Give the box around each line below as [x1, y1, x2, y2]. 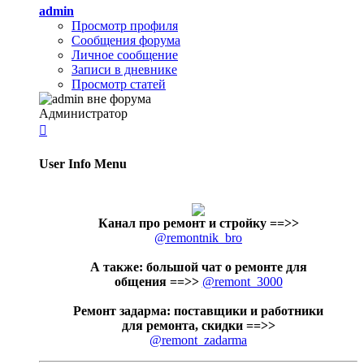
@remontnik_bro [154, 230, 242, 245]
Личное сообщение [71, 48, 178, 63]
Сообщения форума [71, 33, 180, 48]
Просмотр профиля [71, 19, 178, 33]
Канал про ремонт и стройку [97, 215, 270, 230]
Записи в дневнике [71, 63, 177, 77]
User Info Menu [39, 156, 127, 171]
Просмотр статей [71, 77, 166, 92]
